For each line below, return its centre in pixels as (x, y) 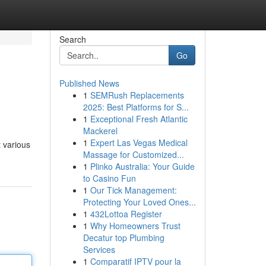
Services (99, 249)
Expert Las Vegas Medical (139, 142)
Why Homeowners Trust (135, 226)
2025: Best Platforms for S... (136, 107)
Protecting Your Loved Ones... (139, 202)
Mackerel (100, 131)
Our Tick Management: (133, 190)
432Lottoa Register (126, 214)
